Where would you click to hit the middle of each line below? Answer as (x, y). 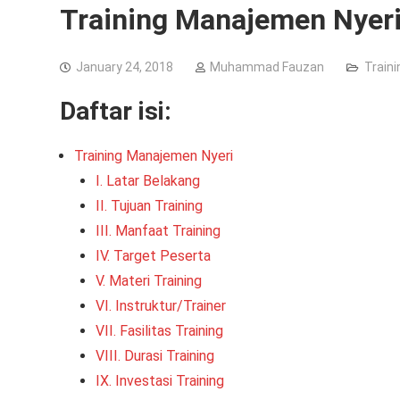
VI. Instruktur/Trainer (161, 306)
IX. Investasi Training (160, 381)
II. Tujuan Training (149, 206)
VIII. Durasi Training (155, 356)
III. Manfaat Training (158, 231)
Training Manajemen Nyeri (154, 156)
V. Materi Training (149, 281)
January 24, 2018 (125, 67)
